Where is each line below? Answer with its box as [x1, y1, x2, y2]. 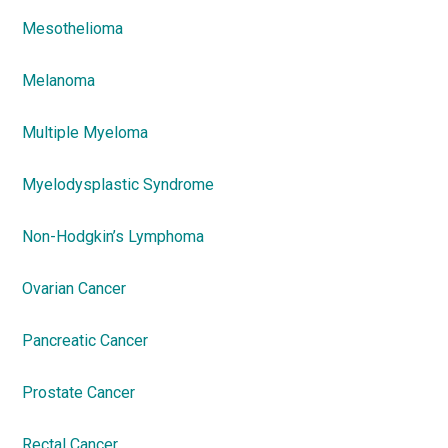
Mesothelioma [22, 19, 124, 38]
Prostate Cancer [22, 383, 136, 402]
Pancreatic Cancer [22, 331, 149, 350]
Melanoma [22, 71, 96, 90]
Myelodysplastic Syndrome [22, 175, 215, 194]
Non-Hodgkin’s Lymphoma [22, 227, 205, 246]
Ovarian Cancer [22, 279, 127, 298]
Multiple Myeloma [22, 123, 149, 142]
